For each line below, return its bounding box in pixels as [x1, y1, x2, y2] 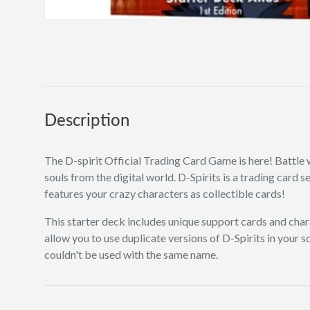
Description [44, 109, 129, 129]
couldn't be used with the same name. [44, 247, 218, 261]
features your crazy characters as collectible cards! [44, 186, 285, 200]
